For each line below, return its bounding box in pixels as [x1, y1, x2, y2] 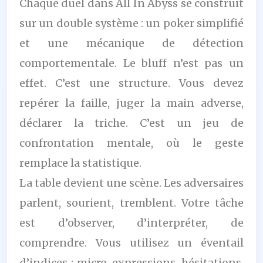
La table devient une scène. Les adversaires [19, 176, 244, 190]
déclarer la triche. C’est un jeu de [19, 116, 244, 130]
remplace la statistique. [19, 156, 141, 170]
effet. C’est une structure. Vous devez [19, 76, 244, 90]
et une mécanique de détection [19, 36, 244, 50]
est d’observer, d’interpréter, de [19, 215, 244, 230]
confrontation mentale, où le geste [19, 136, 244, 150]
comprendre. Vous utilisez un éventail [19, 235, 244, 249]
